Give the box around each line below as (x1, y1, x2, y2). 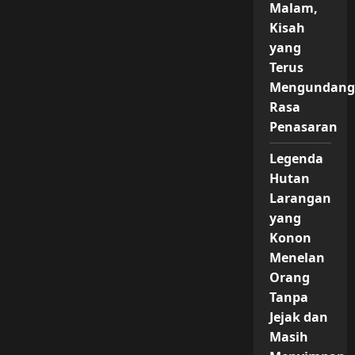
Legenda (269, 150, 323, 167)
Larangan (269, 189, 331, 207)
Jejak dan (269, 308, 328, 326)
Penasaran (269, 118, 338, 136)
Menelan (269, 249, 325, 266)
